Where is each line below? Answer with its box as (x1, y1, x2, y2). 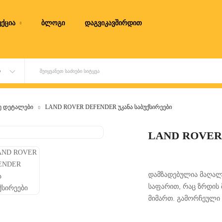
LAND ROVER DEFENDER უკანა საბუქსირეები (45, 104, 172, 111)
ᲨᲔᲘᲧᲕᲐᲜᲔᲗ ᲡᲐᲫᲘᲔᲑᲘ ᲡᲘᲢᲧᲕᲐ (40, 68, 100, 74)
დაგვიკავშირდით (84, 19, 142, 27)
